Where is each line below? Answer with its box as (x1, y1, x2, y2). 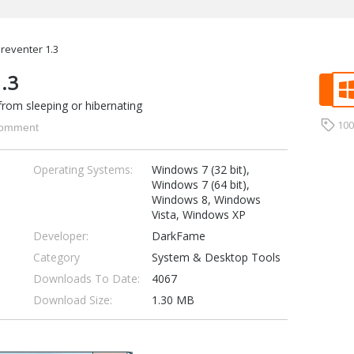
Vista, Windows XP (151, 207, 246, 222)
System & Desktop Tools (151, 250, 281, 265)
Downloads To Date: (32, 271, 140, 286)
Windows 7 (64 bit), (151, 177, 250, 192)
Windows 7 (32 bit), (151, 162, 250, 177)
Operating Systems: (32, 162, 133, 177)
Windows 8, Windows (151, 192, 261, 207)
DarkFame (151, 228, 205, 243)
